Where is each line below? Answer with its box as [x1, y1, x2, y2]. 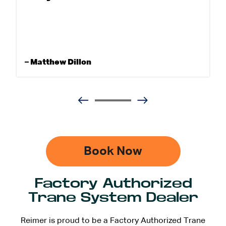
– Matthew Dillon [25, 59, 92, 67]
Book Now [84, 145, 142, 158]
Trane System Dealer [28, 190, 198, 205]
